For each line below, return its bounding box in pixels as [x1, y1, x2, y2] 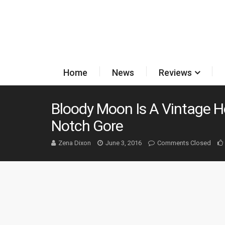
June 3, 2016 [105, 139, 142, 147]
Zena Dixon [58, 139, 91, 147]
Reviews [158, 67, 192, 78]
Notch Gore [51, 117, 123, 135]
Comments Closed [157, 139, 211, 147]
